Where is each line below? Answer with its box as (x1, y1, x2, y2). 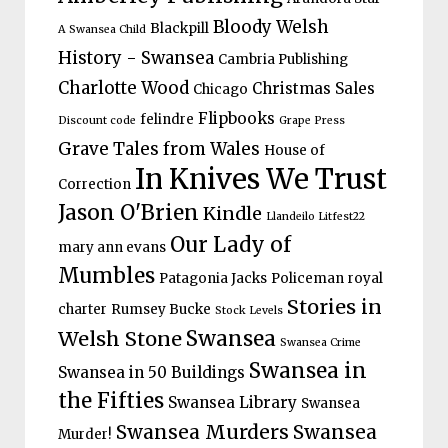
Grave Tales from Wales (57, 137, 260, 160)
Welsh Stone (57, 325, 182, 351)
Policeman (270, 269, 344, 287)
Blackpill (149, 19, 209, 37)
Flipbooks (197, 108, 275, 128)
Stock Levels (214, 303, 283, 317)
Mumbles (57, 262, 155, 289)
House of (263, 141, 325, 159)
